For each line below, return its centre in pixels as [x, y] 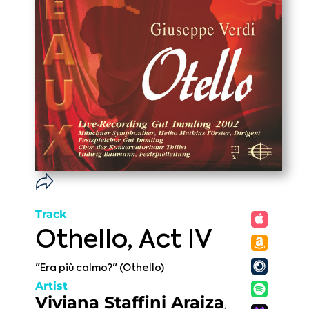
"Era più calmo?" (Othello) [100, 268]
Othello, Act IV [124, 241]
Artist [51, 286]
